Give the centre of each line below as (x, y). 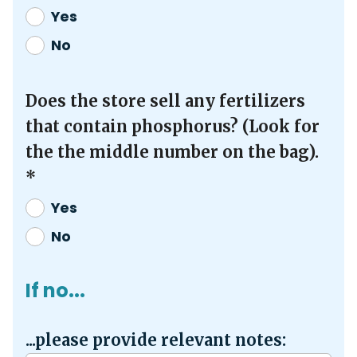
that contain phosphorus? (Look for (173, 126)
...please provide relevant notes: (156, 339)
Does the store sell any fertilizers (165, 100)
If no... (55, 290)
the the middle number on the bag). (172, 151)
